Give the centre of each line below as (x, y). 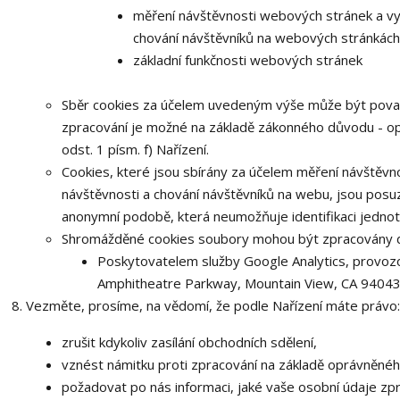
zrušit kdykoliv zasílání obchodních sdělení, (189, 342)
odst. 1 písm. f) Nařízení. (135, 149)
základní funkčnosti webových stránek (247, 60)
